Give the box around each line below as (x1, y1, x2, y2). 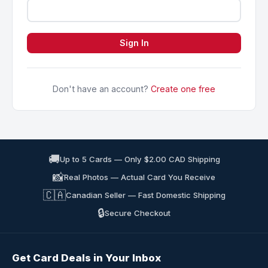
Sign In (119, 38, 149, 48)
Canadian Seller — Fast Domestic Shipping (65, 190, 226, 200)
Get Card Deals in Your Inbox (12, 252, 161, 264)
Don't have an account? (53, 84, 151, 94)
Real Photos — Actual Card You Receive (64, 172, 215, 182)
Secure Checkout (105, 208, 170, 218)
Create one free (151, 84, 215, 94)
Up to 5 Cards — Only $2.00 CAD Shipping (59, 154, 220, 164)
